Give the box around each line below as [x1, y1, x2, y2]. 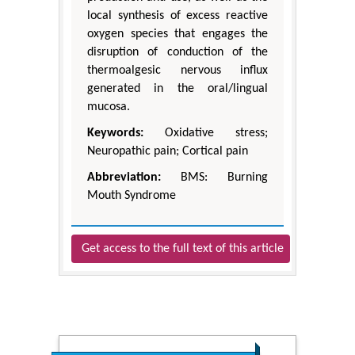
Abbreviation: [87, 171, 161, 185]
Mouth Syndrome [87, 189, 176, 203]
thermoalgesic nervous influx [87, 64, 268, 78]
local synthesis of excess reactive [87, 10, 268, 23]
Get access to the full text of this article [82, 242, 284, 256]
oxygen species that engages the [87, 28, 268, 41]
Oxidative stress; [143, 127, 268, 140]
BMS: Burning [161, 171, 268, 185]
